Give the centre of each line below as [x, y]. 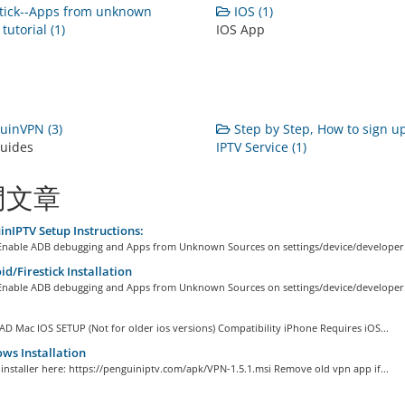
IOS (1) [251, 11]
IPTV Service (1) [261, 147]
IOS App [240, 29]
